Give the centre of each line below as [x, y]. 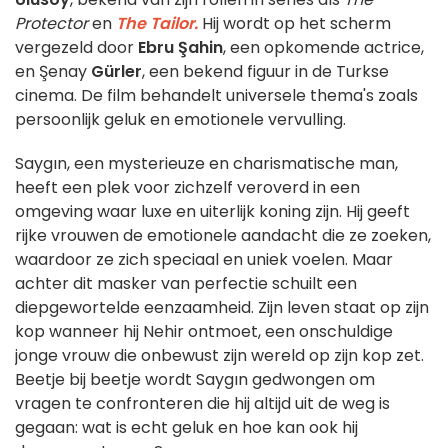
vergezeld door [76, 48]
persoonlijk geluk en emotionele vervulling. [180, 120]
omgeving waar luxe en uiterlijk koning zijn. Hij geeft [212, 212]
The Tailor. [157, 24]
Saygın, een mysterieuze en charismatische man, [206, 164]
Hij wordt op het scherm [294, 24]
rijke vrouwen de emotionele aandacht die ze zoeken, [223, 236]
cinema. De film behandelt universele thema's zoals [216, 96]
